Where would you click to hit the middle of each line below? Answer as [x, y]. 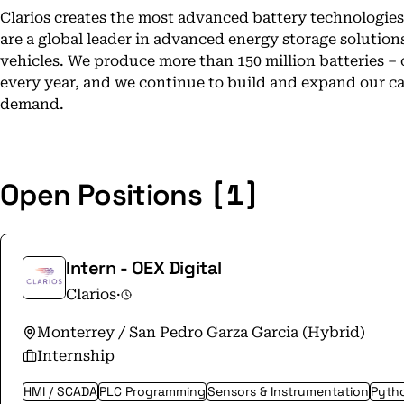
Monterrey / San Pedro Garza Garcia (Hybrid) [201, 332]
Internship [76, 356]
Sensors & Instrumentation [288, 391]
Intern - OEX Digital [144, 268]
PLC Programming [152, 391]
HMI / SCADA [60, 391]
